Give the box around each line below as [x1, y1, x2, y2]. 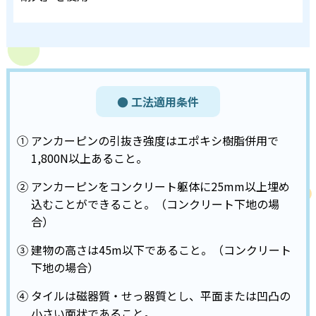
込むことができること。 [30, 195, 155, 212]
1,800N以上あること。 [30, 149, 147, 166]
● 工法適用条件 [116, 92, 199, 110]
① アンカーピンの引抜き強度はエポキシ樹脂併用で [16, 131, 279, 149]
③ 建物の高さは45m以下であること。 [16, 241, 212, 258]
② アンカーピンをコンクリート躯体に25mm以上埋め [16, 177, 290, 195]
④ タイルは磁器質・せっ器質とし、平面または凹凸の [16, 286, 291, 304]
